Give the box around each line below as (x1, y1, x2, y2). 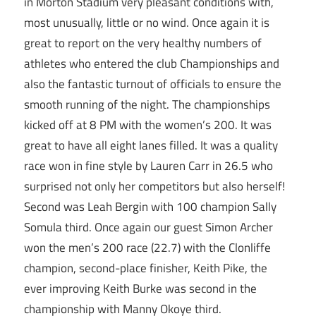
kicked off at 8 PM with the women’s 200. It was (24, 116, 272, 135)
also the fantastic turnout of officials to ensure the (24, 75, 281, 94)
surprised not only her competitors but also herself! (24, 177, 285, 196)
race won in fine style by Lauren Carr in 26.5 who (24, 157, 273, 176)
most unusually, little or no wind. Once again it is (24, 13, 269, 32)
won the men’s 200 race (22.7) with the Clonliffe (24, 238, 271, 257)
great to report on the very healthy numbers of (24, 34, 262, 53)
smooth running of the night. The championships (24, 95, 270, 114)
